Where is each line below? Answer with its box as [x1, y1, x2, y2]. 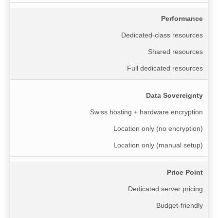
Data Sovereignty [146, 91, 203, 99]
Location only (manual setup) [113, 141, 203, 149]
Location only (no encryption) [113, 124, 203, 132]
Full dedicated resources [127, 64, 203, 72]
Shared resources [148, 47, 203, 55]
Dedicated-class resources [121, 31, 203, 39]
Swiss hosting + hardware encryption [90, 108, 203, 116]
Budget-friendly [156, 201, 203, 209]
